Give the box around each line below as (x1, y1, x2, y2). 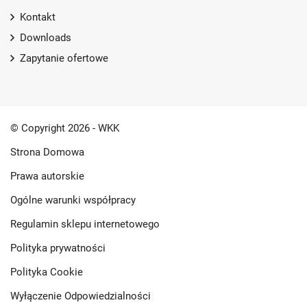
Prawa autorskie (10, 170, 84, 182)
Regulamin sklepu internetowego (10, 218, 160, 230)
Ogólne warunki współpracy (10, 194, 136, 206)
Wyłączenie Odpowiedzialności (10, 290, 151, 302)
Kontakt (20, 11, 56, 23)
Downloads (20, 32, 71, 44)
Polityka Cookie (10, 266, 83, 278)
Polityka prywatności (10, 242, 106, 254)
